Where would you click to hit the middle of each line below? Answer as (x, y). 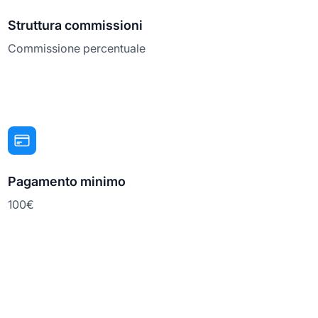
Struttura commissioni (75, 25)
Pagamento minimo (66, 181)
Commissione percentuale (76, 48)
